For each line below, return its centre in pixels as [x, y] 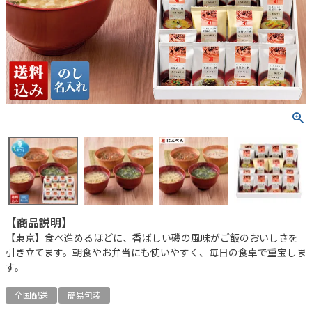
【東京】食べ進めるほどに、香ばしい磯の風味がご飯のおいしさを [152, 238]
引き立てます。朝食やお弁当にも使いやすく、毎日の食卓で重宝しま [156, 252]
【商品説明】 [39, 223]
